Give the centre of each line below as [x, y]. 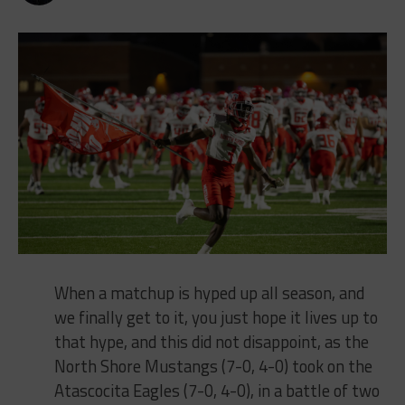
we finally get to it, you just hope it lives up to [216, 317]
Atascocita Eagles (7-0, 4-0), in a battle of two [217, 390]
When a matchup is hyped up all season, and [209, 292]
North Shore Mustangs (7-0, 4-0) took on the [213, 366]
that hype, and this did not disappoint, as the [211, 341]
